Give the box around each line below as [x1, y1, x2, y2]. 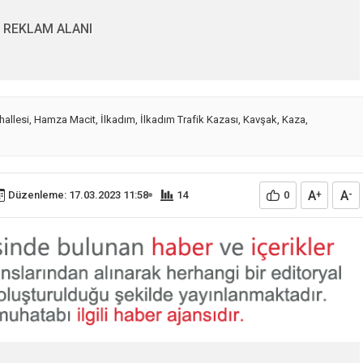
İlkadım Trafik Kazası [140, 113, 238, 126]
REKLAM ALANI [3, 20, 92, 36]
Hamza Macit [34, 113, 96, 126]
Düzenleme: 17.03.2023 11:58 [8, 188, 148, 201]
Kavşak [243, 113, 277, 126]
